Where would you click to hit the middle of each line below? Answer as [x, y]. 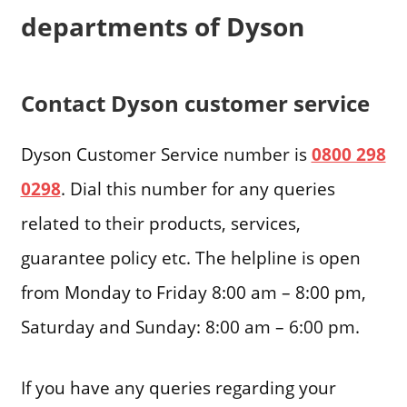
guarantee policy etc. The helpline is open [190, 257]
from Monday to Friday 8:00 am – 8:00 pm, [193, 292]
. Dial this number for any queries [198, 188]
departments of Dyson [162, 26]
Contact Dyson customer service [195, 103]
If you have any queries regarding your [178, 387]
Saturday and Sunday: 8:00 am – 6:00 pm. [190, 326]
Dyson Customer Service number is [166, 154]
